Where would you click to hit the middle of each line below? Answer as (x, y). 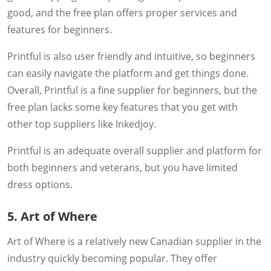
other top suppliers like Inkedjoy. (82, 124)
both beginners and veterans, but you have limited (122, 167)
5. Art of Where (52, 216)
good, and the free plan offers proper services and (122, 12)
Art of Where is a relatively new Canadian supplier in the (134, 241)
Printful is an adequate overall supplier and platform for (135, 150)
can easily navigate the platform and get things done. (128, 73)
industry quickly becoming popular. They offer (112, 258)
